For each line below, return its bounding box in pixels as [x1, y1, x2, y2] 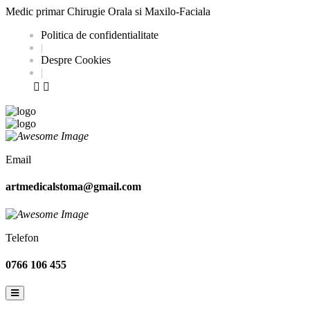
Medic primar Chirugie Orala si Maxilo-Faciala [6, 6, 210, 17]
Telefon [6, 231, 39, 244]
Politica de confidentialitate [41, 29, 158, 41]
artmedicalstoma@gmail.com [6, 181, 141, 193]
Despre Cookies [41, 54, 111, 66]
